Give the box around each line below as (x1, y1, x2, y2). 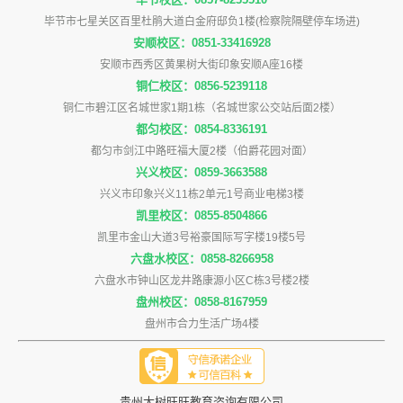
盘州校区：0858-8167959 (136, 294, 267, 309)
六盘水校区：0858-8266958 (130, 251, 273, 265)
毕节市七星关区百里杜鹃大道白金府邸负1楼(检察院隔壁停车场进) (43, 14, 360, 28)
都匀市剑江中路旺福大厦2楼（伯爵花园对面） (90, 144, 313, 157)
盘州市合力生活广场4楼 (144, 317, 259, 330)
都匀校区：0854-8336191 (136, 121, 267, 136)
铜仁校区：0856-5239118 (136, 78, 267, 93)
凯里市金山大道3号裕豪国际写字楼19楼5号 (97, 230, 306, 244)
